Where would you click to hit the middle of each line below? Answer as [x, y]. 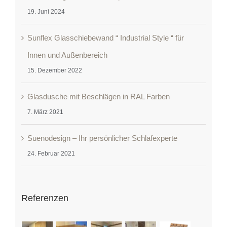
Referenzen [45, 198]
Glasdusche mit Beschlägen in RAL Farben [98, 97]
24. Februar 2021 [51, 154]
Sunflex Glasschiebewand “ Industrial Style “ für [105, 38]
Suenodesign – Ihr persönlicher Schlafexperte [102, 138]
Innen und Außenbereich [67, 55]
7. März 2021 [45, 112]
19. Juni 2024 [46, 12]
